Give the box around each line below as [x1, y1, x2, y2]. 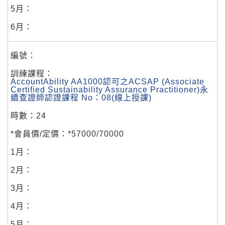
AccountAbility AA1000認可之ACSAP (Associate [11, 77, 204, 86]
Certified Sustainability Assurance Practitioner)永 [11, 85, 208, 94]
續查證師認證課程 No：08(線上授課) [11, 93, 152, 102]
